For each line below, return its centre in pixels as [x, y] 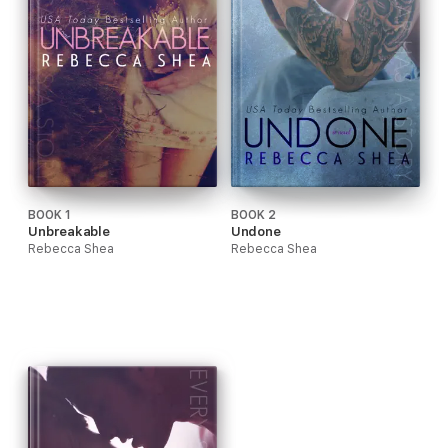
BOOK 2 [253, 215]
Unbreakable [69, 232]
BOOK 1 [49, 215]
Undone [256, 232]
